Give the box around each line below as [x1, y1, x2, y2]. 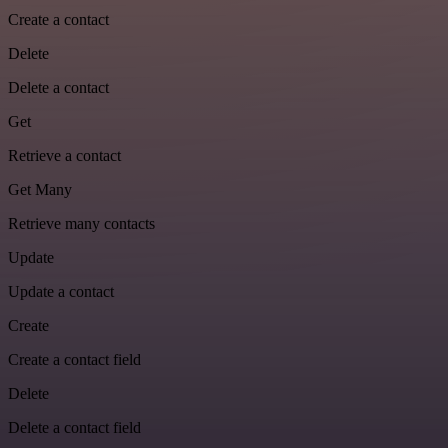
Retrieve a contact [8, 147, 121, 165]
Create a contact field [8, 351, 141, 369]
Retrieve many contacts [8, 215, 155, 233]
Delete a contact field [8, 419, 141, 437]
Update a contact [8, 283, 114, 301]
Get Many [8, 181, 72, 199]
